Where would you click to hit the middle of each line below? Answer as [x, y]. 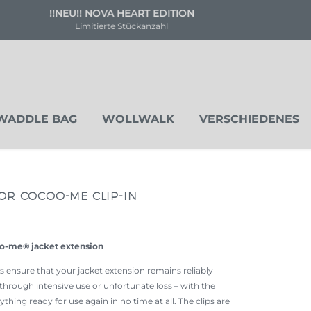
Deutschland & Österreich [185, 26]
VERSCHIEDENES [249, 119]
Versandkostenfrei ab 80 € [185, 13]
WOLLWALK [138, 119]
